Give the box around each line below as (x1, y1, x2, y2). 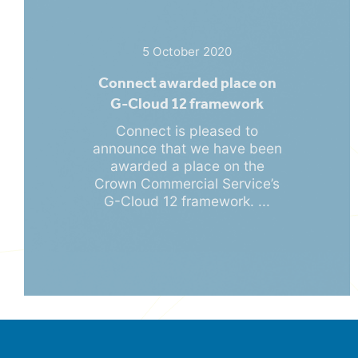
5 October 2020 (142, 43, 232, 59)
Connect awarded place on (97, 73, 276, 92)
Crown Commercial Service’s (94, 174, 280, 192)
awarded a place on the (109, 157, 265, 174)
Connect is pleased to (116, 121, 258, 139)
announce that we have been (92, 139, 282, 157)
